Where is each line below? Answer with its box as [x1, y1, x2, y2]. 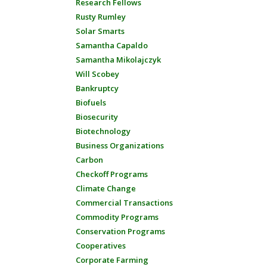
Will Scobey [76, 69, 119, 79]
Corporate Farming [76, 254, 148, 265]
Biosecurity [76, 111, 118, 122]
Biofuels [76, 97, 106, 108]
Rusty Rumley [76, 11, 126, 22]
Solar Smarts [76, 26, 125, 36]
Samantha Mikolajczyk [76, 54, 161, 65]
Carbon [76, 154, 103, 165]
